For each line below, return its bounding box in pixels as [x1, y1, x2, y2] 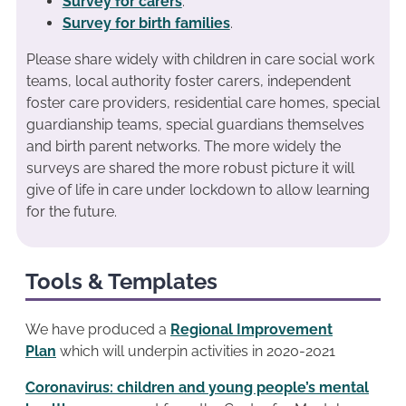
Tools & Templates [25, 267, 217, 295]
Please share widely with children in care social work [25, 51, 374, 68]
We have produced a [25, 320, 170, 338]
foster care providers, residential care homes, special [25, 94, 380, 111]
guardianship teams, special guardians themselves [25, 116, 364, 133]
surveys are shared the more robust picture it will [25, 159, 354, 177]
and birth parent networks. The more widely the [25, 138, 341, 155]
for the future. [25, 203, 117, 220]
